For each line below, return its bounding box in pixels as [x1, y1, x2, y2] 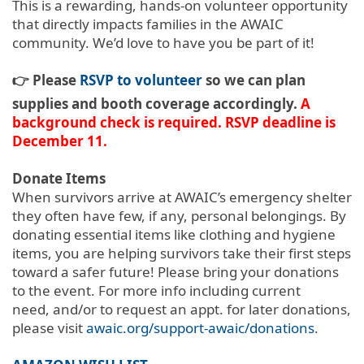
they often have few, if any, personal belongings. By [12, 206, 346, 225]
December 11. [12, 131, 107, 150]
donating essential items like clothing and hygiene [12, 224, 336, 244]
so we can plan [202, 70, 305, 89]
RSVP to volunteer [80, 70, 202, 89]
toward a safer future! [12, 262, 158, 281]
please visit [12, 318, 86, 337]
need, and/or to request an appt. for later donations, [12, 299, 351, 318]
